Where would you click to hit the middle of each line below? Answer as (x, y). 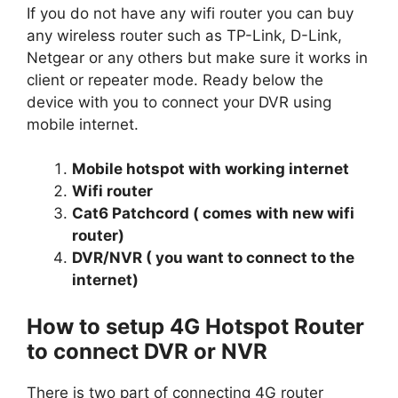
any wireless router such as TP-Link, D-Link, (184, 35)
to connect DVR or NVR (147, 351)
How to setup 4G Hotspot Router (195, 326)
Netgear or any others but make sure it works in (197, 57)
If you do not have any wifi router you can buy (190, 13)
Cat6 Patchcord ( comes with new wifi (213, 214)
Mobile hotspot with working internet (211, 169)
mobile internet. (83, 124)
